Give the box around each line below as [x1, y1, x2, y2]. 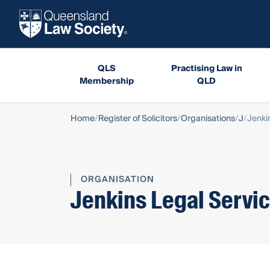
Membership [79, 74, 134, 89]
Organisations [181, 111, 235, 126]
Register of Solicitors [98, 111, 177, 126]
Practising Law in [171, 61, 242, 76]
